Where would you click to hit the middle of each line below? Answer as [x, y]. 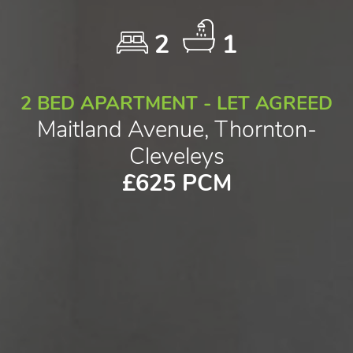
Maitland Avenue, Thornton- [176, 129]
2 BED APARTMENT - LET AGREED [176, 103]
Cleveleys [176, 156]
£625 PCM [176, 183]
